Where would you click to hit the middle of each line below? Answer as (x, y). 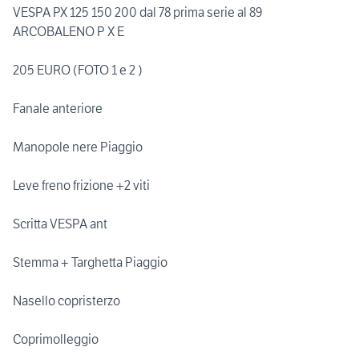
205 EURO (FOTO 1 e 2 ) (78, 70)
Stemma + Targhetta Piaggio (90, 262)
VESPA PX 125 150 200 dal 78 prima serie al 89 (138, 12)
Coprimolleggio (56, 339)
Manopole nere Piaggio (78, 147)
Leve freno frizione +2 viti (81, 186)
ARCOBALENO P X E (69, 32)
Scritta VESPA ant (60, 224)
